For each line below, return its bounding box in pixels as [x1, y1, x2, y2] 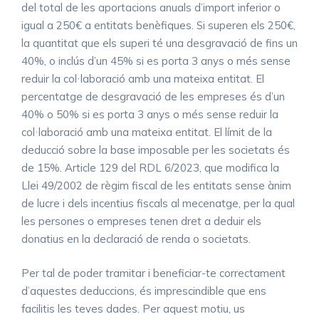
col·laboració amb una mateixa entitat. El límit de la [21, 125, 272, 140]
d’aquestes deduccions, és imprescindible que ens [21, 283, 266, 298]
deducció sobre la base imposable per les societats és [21, 143, 290, 157]
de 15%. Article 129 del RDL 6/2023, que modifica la [21, 161, 279, 175]
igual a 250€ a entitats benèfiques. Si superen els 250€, [21, 19, 296, 33]
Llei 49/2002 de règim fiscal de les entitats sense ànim [21, 179, 291, 193]
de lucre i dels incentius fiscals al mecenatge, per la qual [21, 197, 295, 211]
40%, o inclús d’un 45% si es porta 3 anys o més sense [21, 54, 291, 68]
